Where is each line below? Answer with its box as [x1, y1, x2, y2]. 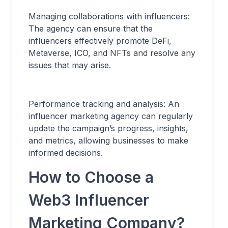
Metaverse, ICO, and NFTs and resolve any [28, 48, 195, 58]
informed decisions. [28, 148, 103, 158]
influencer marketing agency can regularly [28, 111, 193, 121]
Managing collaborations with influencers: [28, 11, 190, 21]
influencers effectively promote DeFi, [28, 36, 172, 46]
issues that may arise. [28, 60, 111, 70]
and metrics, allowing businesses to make [28, 135, 188, 146]
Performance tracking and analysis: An [28, 99, 179, 109]
